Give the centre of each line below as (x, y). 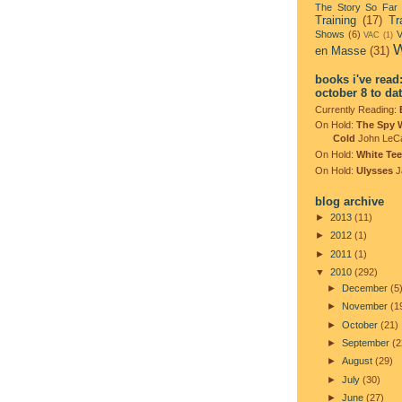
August (358, 361)
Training (336, 21)
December (366, 288)
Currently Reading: (357, 109)
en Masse (341, 51)
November (366, 306)
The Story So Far (357, 8)
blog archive (350, 201)
